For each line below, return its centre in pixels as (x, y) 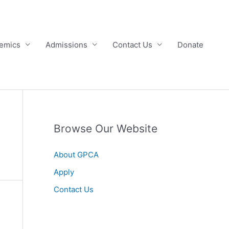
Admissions (66, 44)
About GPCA (76, 155)
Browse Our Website (105, 129)
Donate (190, 44)
